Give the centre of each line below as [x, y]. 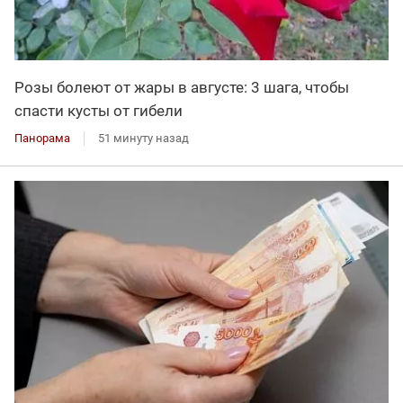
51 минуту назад [143, 138]
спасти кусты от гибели [99, 110]
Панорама [42, 138]
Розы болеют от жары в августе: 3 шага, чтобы [182, 87]
